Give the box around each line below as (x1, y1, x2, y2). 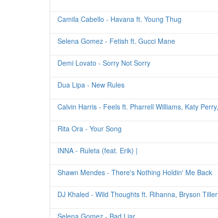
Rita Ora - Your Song (57, 124, 122, 133)
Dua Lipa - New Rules (57, 80, 125, 90)
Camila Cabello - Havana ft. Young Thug (57, 14, 182, 24)
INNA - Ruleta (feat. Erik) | (57, 145, 138, 155)
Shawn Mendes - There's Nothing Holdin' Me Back (57, 167, 212, 177)
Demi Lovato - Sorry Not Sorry (57, 58, 150, 68)
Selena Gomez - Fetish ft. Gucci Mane (57, 36, 175, 46)
